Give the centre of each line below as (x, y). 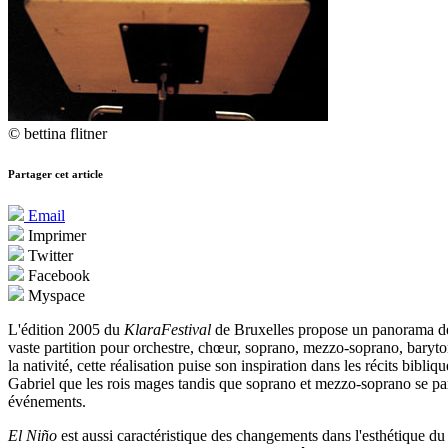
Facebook (57, 276)
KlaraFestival (167, 330)
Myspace (54, 296)
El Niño (32, 436)
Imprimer (55, 236)
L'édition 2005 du (66, 330)
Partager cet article (55, 174)
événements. (47, 402)
